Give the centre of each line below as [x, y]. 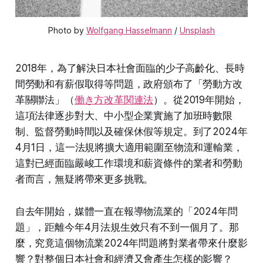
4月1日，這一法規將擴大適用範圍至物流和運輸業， [129, 147]
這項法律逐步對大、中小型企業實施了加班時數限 [124, 115]
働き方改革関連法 [114, 100]
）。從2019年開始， [199, 100]
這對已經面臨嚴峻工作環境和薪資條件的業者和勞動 [129, 163]
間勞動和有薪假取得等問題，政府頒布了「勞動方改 [129, 84]
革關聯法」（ [45, 100]
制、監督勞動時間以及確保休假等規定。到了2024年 [131, 131]
